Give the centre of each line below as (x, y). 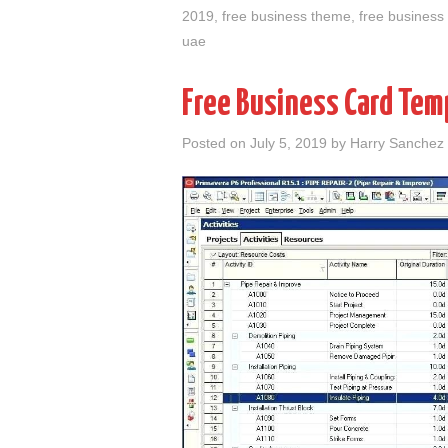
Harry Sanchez (397, 143)
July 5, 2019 (288, 143)
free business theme (286, 16)
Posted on (216, 143)
